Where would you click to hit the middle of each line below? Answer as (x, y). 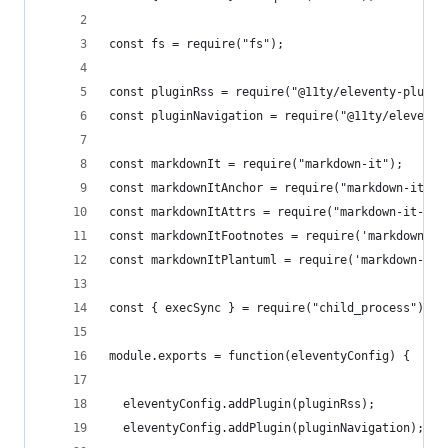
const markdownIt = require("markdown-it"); (256, 164)
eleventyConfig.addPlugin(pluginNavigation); (266, 428)
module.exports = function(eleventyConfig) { (259, 356)
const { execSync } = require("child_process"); (270, 308)
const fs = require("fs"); (196, 44)
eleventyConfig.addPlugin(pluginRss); (242, 404)
